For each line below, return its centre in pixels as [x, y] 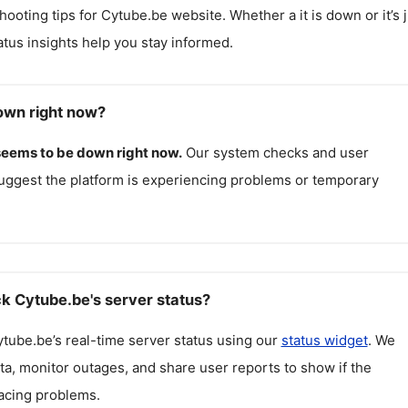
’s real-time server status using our [167, 340]
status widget [324, 340]
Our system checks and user [277, 153]
